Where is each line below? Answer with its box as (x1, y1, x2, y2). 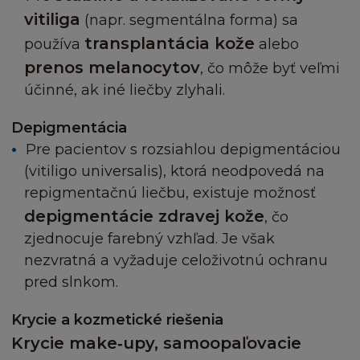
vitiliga (24, 10, 80, 30)
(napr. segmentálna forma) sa (80, 11, 298, 30)
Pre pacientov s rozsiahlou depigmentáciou (26, 141, 341, 159)
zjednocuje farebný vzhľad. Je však (24, 230, 275, 248)
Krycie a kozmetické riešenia (11, 311, 223, 329)
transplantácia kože (84, 34, 255, 54)
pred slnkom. (24, 273, 118, 292)
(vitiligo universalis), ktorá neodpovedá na (24, 162, 325, 181)
